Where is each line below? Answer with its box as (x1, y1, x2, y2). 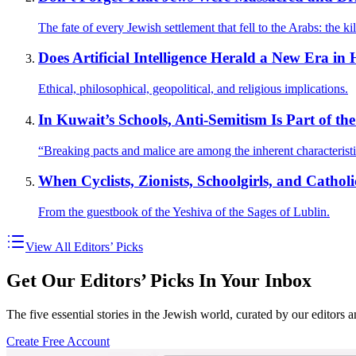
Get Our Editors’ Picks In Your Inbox (6, 269, 311, 291)
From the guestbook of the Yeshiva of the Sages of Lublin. (38, 204, 330, 219)
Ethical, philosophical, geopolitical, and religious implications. (38, 82, 348, 96)
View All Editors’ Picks (25, 239, 143, 253)
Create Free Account (6, 334, 110, 348)
